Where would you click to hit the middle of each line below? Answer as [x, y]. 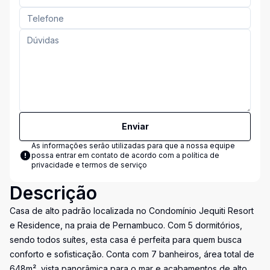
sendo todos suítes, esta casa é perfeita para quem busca [126, 240]
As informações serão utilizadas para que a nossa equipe [133, 146]
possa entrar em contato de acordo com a [107, 155]
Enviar [135, 126]
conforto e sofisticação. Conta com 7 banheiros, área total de [132, 254]
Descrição [53, 193]
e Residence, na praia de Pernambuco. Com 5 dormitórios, [126, 225]
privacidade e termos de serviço [89, 165]
